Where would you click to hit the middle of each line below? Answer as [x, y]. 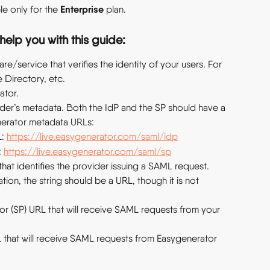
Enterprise [82, 9]
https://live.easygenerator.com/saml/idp [92, 137]
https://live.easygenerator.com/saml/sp [87, 151]
